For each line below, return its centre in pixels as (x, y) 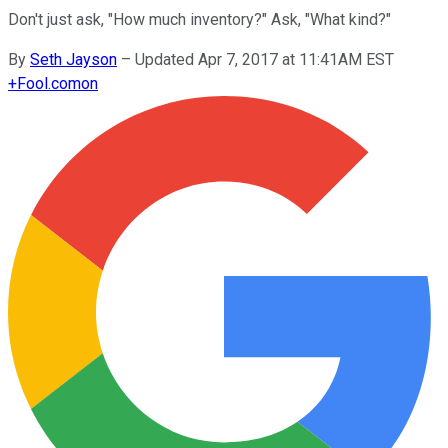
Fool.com (49, 83)
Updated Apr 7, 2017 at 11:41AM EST (264, 59)
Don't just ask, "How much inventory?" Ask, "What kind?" (199, 19)
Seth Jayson (73, 59)
